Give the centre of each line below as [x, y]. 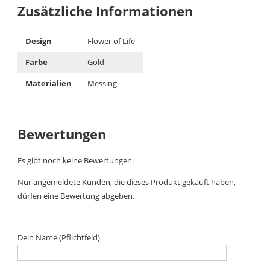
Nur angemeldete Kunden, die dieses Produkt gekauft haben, [127, 182]
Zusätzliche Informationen [105, 11]
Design [39, 41]
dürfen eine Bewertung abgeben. [76, 196]
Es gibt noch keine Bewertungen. [76, 161]
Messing [102, 83]
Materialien [49, 83]
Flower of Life [111, 41]
